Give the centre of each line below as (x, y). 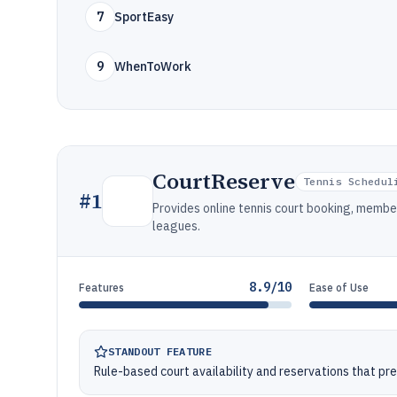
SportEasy (144, 17)
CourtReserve (224, 181)
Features (101, 288)
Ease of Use (339, 288)
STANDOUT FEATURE (160, 351)
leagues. (176, 226)
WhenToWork (153, 66)
